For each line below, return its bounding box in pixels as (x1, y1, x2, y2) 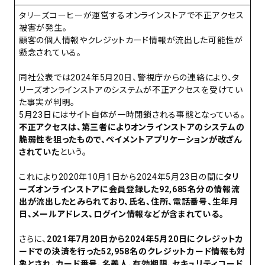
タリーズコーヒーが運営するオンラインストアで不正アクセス (19, 11, 244, 21)
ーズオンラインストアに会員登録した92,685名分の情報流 (19, 185, 240, 195)
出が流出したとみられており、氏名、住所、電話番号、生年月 (19, 197, 238, 207)
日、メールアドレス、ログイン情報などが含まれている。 (19, 209, 224, 219)
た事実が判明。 (19, 98, 75, 108)
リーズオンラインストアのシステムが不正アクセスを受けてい (19, 85, 243, 95)
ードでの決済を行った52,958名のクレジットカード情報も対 (19, 247, 245, 257)
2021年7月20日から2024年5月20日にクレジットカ (46, 234, 244, 244)
